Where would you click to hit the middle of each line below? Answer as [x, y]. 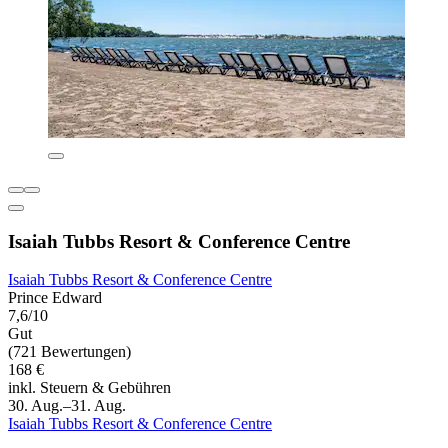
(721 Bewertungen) [69, 352]
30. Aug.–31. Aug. [67, 406]
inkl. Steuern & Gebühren [89, 388]
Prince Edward [55, 298]
